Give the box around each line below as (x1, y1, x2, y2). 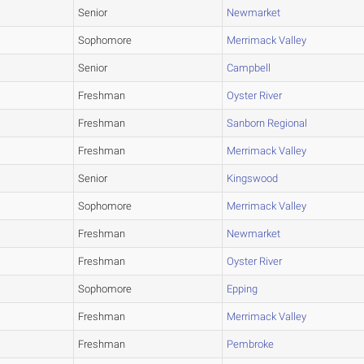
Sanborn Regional (227, 117, 308, 130)
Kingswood (227, 172, 279, 185)
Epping (227, 283, 258, 296)
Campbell (227, 62, 271, 75)
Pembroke (227, 338, 275, 351)
